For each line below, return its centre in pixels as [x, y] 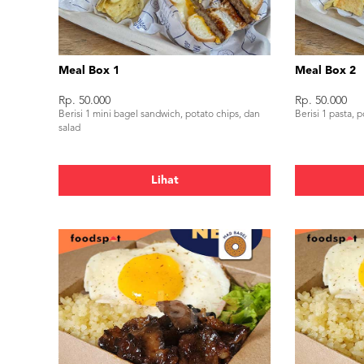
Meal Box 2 [326, 71]
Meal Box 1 [89, 71]
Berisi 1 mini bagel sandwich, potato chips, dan [159, 115]
